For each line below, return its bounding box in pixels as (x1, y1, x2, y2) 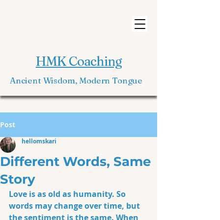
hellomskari (22, 137, 56, 145)
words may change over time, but (9, 200, 142, 211)
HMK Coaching (35, 54, 122, 69)
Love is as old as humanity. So (9, 189, 128, 199)
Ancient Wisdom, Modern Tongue (10, 75, 144, 85)
